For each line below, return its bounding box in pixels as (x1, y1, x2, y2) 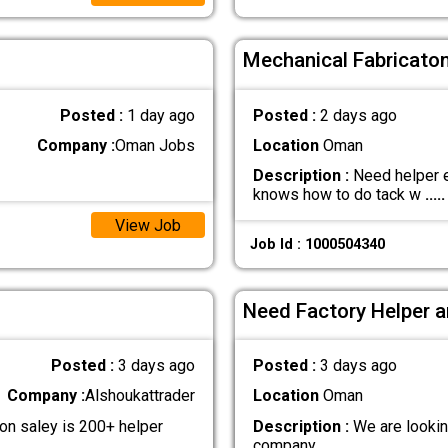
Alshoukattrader (85, 386, 196, 406)
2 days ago (319, 105, 397, 125)
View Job (114, 215, 181, 235)
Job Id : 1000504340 (249, 235, 385, 253)
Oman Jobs (115, 135, 196, 155)
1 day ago (127, 105, 196, 125)
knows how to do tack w (252, 185, 425, 205)
